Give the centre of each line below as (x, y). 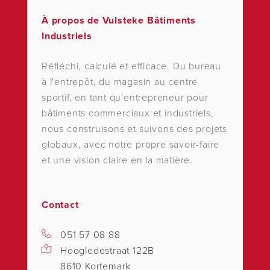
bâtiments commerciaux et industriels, (128, 114)
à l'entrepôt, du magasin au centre (120, 82)
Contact (60, 205)
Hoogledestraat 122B (108, 251)
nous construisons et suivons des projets (134, 129)
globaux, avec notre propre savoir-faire (131, 145)
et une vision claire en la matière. (118, 161)
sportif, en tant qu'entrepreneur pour (125, 98)
